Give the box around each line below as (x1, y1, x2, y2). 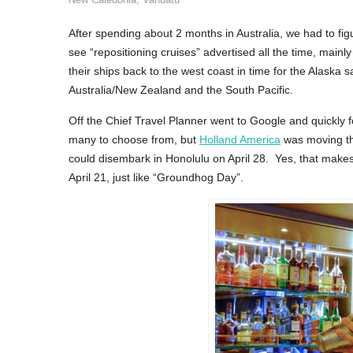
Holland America (199, 133, 281, 146)
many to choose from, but (69, 133, 199, 146)
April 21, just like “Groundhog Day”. (69, 171, 243, 184)
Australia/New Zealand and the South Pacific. (69, 84, 293, 96)
